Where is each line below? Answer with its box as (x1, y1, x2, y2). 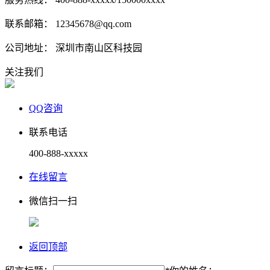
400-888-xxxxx (29, 148, 88, 159)
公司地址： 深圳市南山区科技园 (5, 43, 142, 54)
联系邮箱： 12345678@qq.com (5, 19, 131, 30)
